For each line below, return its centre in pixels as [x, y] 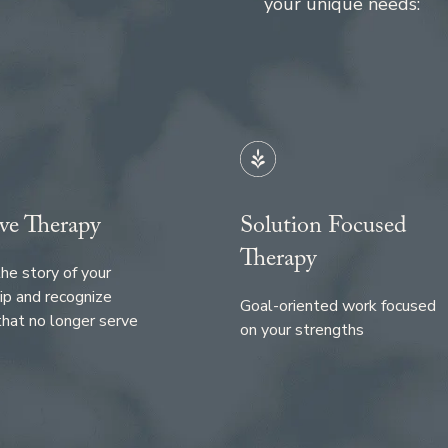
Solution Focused [323, 229]
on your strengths [302, 330]
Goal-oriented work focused [338, 306]
